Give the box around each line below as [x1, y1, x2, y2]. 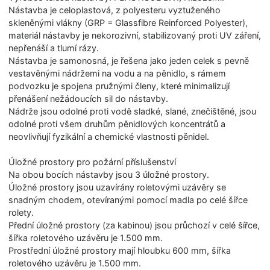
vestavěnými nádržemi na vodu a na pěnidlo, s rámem [8, 67, 227, 78]
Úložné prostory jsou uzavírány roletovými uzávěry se [8, 181, 227, 192]
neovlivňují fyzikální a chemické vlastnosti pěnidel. [8, 131, 210, 142]
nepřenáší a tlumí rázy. [8, 42, 99, 53]
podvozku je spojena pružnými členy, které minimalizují [8, 80, 230, 91]
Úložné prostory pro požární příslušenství [8, 156, 177, 167]
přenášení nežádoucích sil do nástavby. [8, 93, 169, 104]
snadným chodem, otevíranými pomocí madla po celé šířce [8, 194, 248, 205]
